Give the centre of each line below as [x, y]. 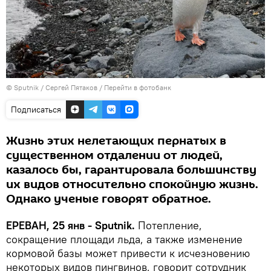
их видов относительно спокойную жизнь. [132, 184]
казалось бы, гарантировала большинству [131, 170]
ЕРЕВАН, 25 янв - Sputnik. [70, 225]
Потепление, [168, 225]
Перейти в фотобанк [138, 87]
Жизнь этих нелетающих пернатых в [116, 141]
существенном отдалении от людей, [114, 155]
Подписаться [36, 109]
